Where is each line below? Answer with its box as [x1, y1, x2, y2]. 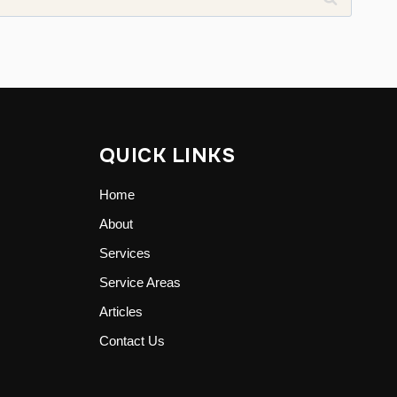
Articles [98, 304, 143, 319]
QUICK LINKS [98, 143, 235, 168]
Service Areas [98, 275, 181, 290]
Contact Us [98, 333, 165, 348]
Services [98, 245, 151, 261]
